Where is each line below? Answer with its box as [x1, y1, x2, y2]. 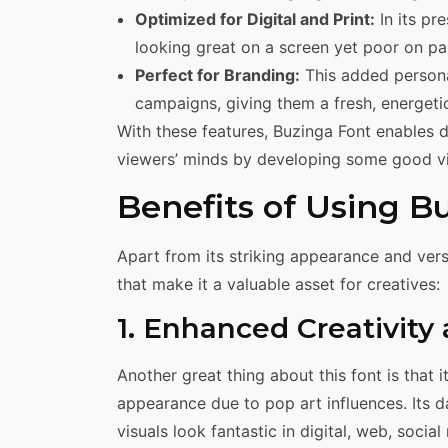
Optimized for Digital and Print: [135, 9, 375, 30]
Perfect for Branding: [135, 65, 300, 86]
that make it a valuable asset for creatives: [117, 273, 440, 294]
